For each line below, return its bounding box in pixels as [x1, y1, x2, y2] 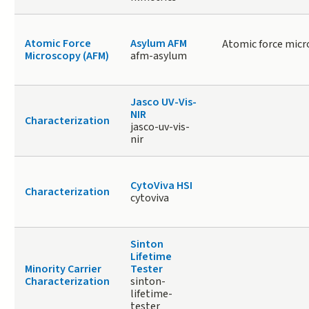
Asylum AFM [130, 36, 187, 52]
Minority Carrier [24, 261, 101, 277]
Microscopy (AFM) [24, 48, 109, 64]
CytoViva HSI [130, 178, 192, 194]
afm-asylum [130, 48, 187, 64]
